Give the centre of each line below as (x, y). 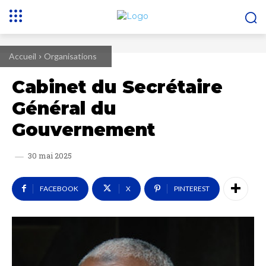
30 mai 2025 (50, 156)
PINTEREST (192, 189)
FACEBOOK (59, 189)
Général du (64, 108)
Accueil (23, 56)
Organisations (70, 56)
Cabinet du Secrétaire (117, 87)
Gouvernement (83, 130)
